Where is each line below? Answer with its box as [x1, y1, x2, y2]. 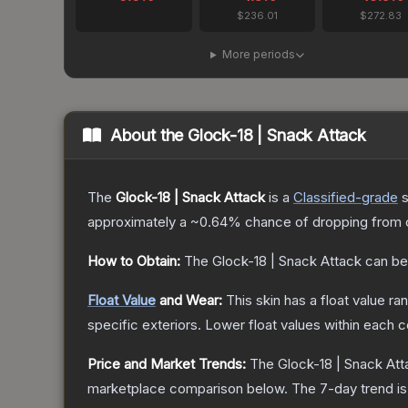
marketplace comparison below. [87, 380, 288, 398]
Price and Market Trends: [87, 355, 246, 373]
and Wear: [156, 291, 222, 310]
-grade [355, 189, 398, 207]
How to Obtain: [87, 252, 180, 270]
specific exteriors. [87, 316, 201, 334]
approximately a [87, 213, 190, 231]
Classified [293, 189, 355, 207]
